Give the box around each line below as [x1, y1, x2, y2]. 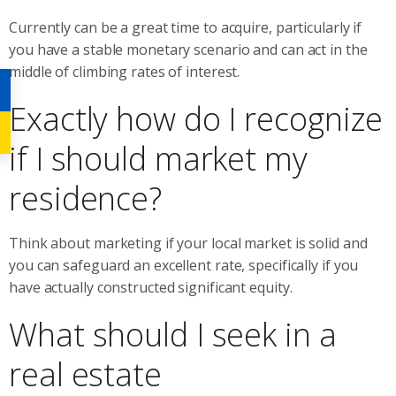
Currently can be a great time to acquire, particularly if [9, 17, 362, 37]
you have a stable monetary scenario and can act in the [9, 39, 368, 59]
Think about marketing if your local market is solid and [9, 232, 368, 253]
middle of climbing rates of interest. [9, 61, 240, 81]
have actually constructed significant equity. [9, 277, 293, 297]
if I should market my [9, 136, 308, 180]
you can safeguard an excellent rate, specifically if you [9, 255, 359, 275]
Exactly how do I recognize [9, 96, 384, 141]
